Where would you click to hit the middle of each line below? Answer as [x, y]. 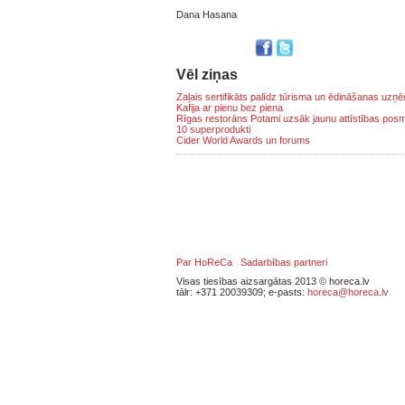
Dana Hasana [207, 14]
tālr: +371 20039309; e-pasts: [242, 292]
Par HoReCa [204, 263]
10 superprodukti [213, 129]
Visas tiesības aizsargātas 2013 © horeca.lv [273, 282]
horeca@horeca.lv [348, 292]
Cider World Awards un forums [243, 140]
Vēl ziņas [207, 75]
